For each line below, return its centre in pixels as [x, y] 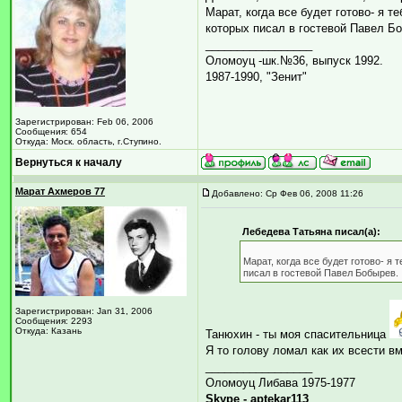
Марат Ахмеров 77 [60, 191]
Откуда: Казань [48, 331]
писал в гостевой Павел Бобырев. [320, 273]
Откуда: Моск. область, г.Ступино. [88, 141]
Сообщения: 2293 [54, 321]
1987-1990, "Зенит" [256, 77]
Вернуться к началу [69, 162]
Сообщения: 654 [51, 131]
